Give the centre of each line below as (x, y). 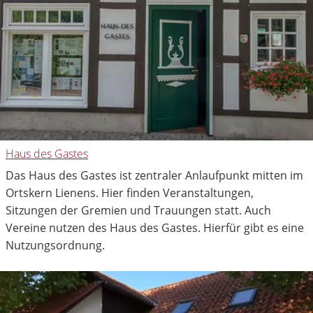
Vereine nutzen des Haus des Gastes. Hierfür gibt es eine (155, 227)
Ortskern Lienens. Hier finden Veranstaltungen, (130, 192)
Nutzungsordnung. (55, 245)
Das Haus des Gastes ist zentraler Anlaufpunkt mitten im (154, 175)
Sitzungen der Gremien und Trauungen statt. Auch (138, 210)
